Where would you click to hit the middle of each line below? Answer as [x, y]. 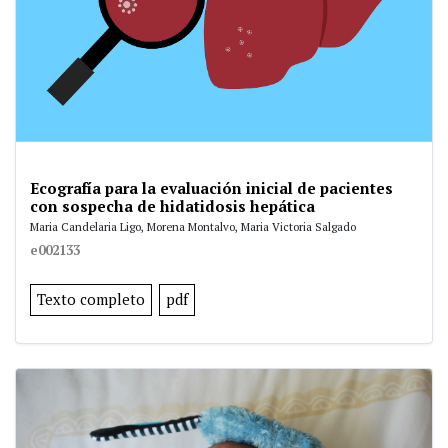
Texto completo [91, 299]
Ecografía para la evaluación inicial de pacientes [211, 187]
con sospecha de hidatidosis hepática [172, 205]
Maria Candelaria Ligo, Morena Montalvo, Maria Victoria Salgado [193, 226]
